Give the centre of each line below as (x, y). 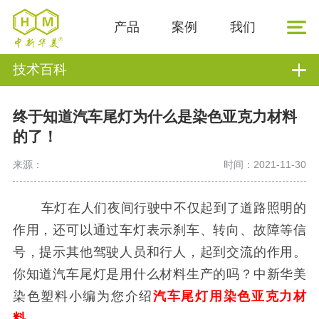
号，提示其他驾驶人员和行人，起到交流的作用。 (159, 252)
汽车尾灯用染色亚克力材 (230, 297)
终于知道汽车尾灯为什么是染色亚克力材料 (155, 117)
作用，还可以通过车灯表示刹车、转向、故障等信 (159, 230)
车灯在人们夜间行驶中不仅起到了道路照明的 (159, 208)
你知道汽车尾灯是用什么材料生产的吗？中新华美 (159, 274)
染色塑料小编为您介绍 (83, 297)
